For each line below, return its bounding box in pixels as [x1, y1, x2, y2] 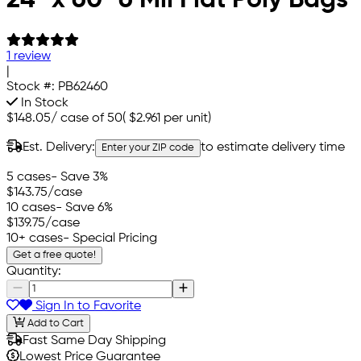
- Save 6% [56, 201, 113, 215]
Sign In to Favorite [32, 299, 141, 313]
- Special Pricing [63, 232, 157, 246]
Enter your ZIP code [102, 143, 194, 154]
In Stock [18, 97, 68, 110]
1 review [6, 50, 51, 64]
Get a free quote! [13, 250, 96, 261]
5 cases [6, 171, 51, 185]
